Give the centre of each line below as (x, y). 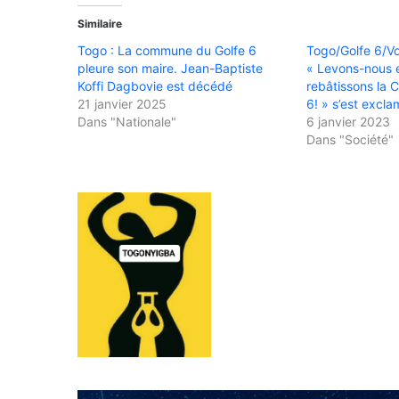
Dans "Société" (350, 139)
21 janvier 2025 (122, 103)
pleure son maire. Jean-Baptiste (170, 68)
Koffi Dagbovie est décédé (155, 85)
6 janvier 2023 (349, 121)
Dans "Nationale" (127, 121)
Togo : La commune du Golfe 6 (167, 50)
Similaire (100, 23)
